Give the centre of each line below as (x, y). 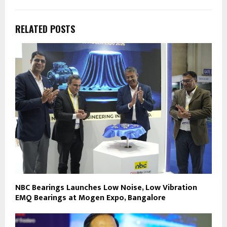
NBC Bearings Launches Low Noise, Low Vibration (106, 188)
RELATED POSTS (45, 29)
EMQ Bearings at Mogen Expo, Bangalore (90, 198)
